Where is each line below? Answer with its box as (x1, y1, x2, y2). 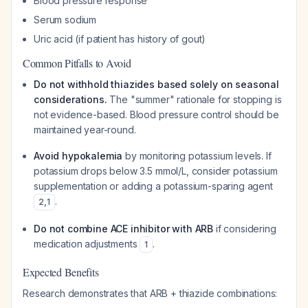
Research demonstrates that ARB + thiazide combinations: (23, 287, 278, 299)
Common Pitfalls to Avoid (23, 56, 131, 70)
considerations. (34, 93, 107, 105)
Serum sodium (34, 14, 97, 25)
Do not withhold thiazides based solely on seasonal (34, 78, 279, 90)
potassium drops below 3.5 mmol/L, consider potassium (34, 165, 278, 177)
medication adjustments (34, 238, 140, 250)
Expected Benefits (23, 265, 99, 279)
